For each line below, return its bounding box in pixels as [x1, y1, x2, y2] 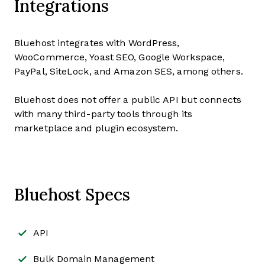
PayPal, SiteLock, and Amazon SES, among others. [14, 66, 243, 77]
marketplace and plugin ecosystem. [14, 123, 179, 134]
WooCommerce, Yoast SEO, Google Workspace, [14, 52, 225, 63]
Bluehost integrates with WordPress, [14, 38, 180, 49]
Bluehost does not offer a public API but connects [14, 95, 241, 105]
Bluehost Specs [14, 183, 130, 206]
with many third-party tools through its [14, 109, 192, 119]
